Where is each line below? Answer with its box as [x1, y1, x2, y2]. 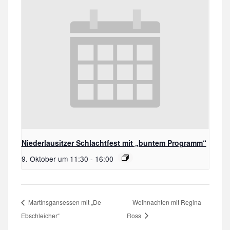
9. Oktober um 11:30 [21, 153, 88, 164]
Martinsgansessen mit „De [26, 197, 101, 206]
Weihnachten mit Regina [132, 197, 202, 206]
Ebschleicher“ [21, 210, 60, 220]
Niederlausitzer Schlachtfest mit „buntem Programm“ [21, 137, 206, 148]
